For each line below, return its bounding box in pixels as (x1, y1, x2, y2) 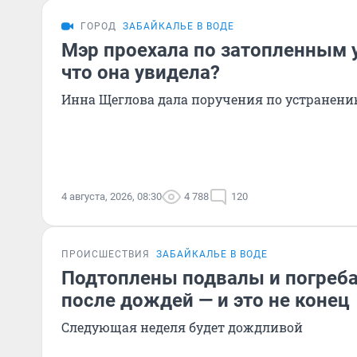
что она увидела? (61, 61, 220, 84)
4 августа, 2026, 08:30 (61, 190, 162, 202)
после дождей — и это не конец (61, 289, 350, 312)
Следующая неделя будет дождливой (61, 319, 303, 335)
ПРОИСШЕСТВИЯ (61, 249, 150, 260)
